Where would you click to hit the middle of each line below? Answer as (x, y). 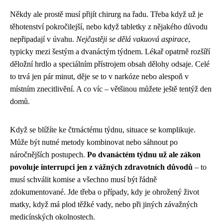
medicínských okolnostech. (53, 217)
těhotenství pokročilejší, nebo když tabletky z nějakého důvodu (109, 27)
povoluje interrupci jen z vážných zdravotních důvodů (101, 167)
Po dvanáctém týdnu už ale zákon (144, 155)
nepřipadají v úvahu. (43, 39)
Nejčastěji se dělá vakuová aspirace (132, 39)
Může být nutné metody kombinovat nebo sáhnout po (94, 142)
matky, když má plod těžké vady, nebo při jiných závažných (104, 205)
